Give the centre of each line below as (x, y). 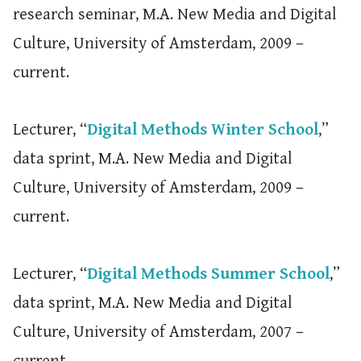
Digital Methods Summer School (208, 274)
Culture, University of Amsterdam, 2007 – (158, 332)
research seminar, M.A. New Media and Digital (174, 15)
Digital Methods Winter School (202, 130)
